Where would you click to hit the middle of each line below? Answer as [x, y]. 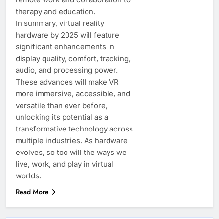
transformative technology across [74, 129]
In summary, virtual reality [60, 23]
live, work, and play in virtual [65, 164]
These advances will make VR [67, 82]
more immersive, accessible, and [73, 93]
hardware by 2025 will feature [67, 35]
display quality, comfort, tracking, [73, 58]
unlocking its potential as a [62, 117]
